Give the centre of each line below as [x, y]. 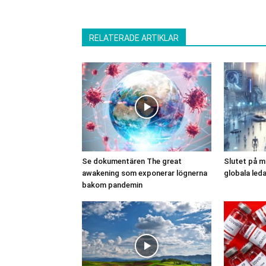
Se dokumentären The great [132, 161]
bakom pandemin [112, 185]
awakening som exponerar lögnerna [145, 173]
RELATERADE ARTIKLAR [134, 38]
